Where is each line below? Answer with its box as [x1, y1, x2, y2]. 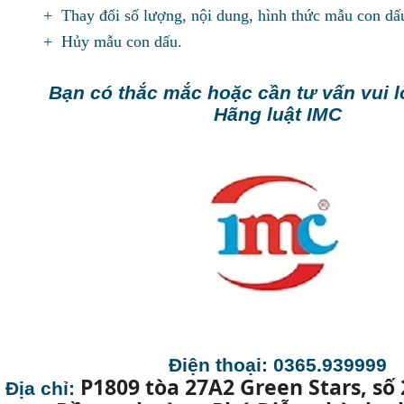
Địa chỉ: [5, 378, 80, 399]
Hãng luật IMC [214, 104, 342, 125]
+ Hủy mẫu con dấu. [43, 32, 182, 50]
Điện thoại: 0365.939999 [169, 354, 387, 376]
